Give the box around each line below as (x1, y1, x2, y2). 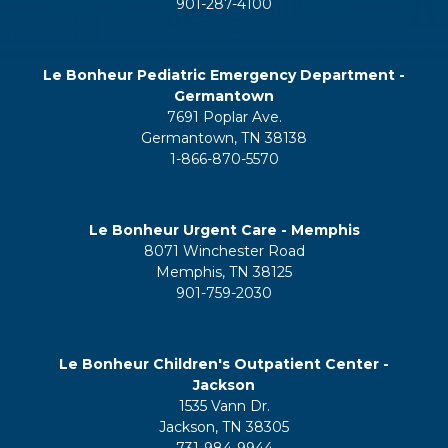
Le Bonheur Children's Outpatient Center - (59, 354, 389, 373)
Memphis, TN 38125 (156, 262, 292, 281)
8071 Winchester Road (143, 241, 305, 260)
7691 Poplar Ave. (166, 107, 282, 126)
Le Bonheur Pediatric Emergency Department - (43, 65, 405, 84)
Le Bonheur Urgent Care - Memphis (88, 220, 360, 239)
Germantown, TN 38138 (141, 128, 307, 147)
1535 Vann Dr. (178, 396, 270, 415)
